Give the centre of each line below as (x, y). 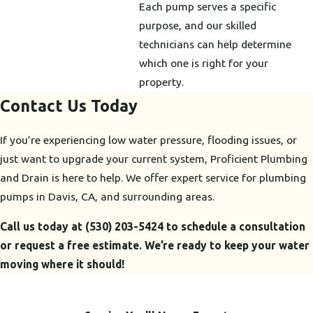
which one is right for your (204, 63)
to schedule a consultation (234, 226)
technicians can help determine (216, 44)
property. (162, 81)
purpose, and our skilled (198, 25)
